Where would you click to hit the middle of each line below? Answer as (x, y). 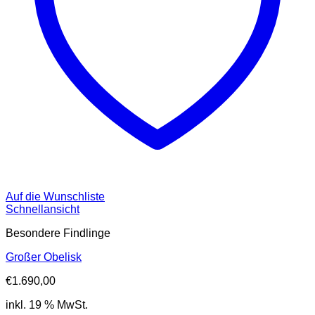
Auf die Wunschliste (55, 197)
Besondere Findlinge (58, 233)
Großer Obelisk (44, 257)
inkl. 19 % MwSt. (47, 305)
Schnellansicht (43, 210)
